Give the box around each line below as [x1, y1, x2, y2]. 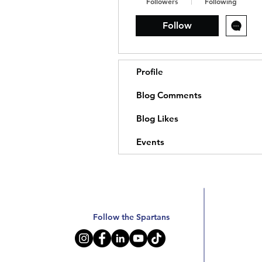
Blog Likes [136, 113, 178, 124]
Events [136, 136, 164, 147]
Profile [136, 66, 163, 77]
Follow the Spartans [93, 212, 170, 222]
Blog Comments [136, 89, 202, 101]
